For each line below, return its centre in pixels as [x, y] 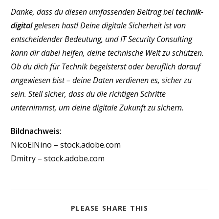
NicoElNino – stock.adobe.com [66, 144]
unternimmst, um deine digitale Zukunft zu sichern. [98, 107]
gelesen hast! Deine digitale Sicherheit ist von [109, 25]
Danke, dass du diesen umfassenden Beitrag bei [93, 11]
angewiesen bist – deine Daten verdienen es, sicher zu [101, 80]
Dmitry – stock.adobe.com [58, 158]
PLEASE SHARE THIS [109, 208]
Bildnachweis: [36, 131]
